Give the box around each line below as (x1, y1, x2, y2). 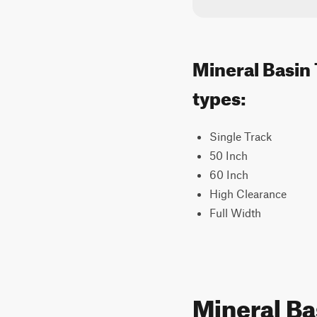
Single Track (209, 129, 272, 143)
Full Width (209, 206, 261, 219)
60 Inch (209, 168, 248, 181)
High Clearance (209, 187, 287, 200)
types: (192, 81, 246, 110)
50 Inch (209, 149, 248, 162)
